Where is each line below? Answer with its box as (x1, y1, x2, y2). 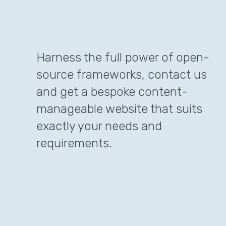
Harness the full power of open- (36, 50, 209, 65)
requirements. (36, 136, 112, 150)
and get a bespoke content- (36, 84, 188, 99)
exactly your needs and (36, 119, 162, 133)
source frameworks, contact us (36, 67, 207, 82)
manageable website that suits (36, 101, 202, 116)
